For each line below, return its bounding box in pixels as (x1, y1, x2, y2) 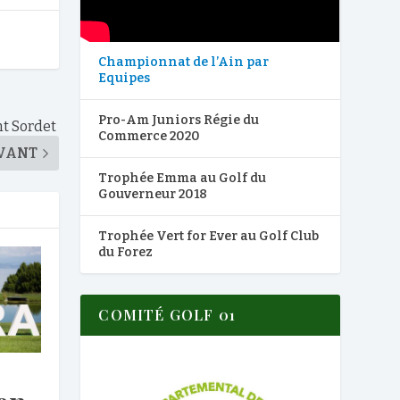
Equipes (98, 71, 151, 87)
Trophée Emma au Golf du (98, 171, 267, 187)
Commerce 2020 (98, 129, 201, 145)
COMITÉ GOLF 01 (98, 305, 237, 325)
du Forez (98, 245, 154, 261)
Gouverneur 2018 (98, 187, 208, 203)
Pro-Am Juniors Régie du (98, 112, 260, 129)
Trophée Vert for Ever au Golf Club (98, 229, 320, 245)
